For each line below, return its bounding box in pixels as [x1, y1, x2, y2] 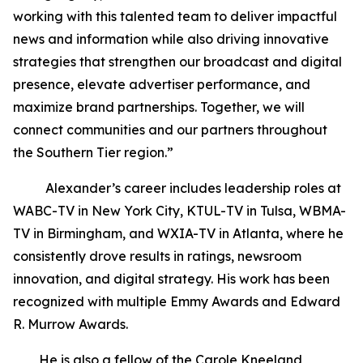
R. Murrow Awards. [13, 315, 131, 332]
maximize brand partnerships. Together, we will [13, 98, 305, 115]
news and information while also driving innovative [13, 30, 329, 47]
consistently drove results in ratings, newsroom [13, 247, 301, 264]
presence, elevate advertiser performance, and [13, 75, 310, 92]
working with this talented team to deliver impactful [13, 7, 337, 24]
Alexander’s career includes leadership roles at [13, 179, 341, 196]
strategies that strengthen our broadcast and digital [13, 53, 342, 70]
